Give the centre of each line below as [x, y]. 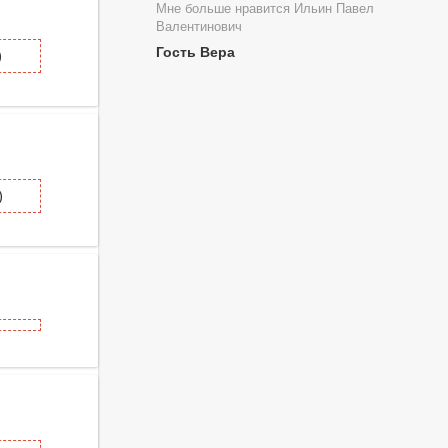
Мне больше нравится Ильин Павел [265, 9]
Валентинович [199, 27]
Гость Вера [195, 51]
